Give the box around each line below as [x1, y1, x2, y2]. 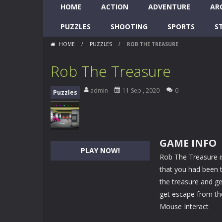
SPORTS [167, 22, 195, 31]
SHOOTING [111, 22, 148, 31]
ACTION [101, 2, 128, 11]
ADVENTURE [148, 2, 190, 11]
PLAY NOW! [80, 146, 120, 155]
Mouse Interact [160, 202, 209, 211]
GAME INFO [160, 136, 217, 150]
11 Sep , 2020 [122, 86, 160, 95]
